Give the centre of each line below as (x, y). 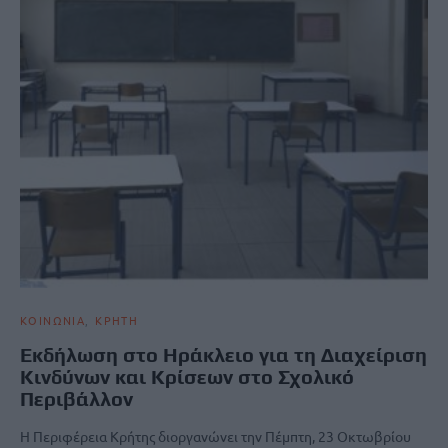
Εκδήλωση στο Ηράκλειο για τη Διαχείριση (223, 354)
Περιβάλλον (76, 398)
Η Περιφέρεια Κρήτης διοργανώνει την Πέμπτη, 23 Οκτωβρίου (215, 435)
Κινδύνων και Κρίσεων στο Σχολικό (187, 376)
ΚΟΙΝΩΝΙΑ (52, 319)
